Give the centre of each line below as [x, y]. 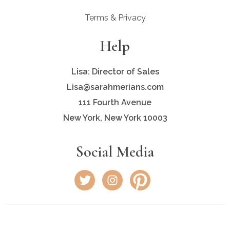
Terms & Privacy [115, 17]
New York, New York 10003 [115, 118]
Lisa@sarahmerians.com [115, 87]
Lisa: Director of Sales [115, 71]
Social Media [115, 151]
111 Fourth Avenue [115, 102]
